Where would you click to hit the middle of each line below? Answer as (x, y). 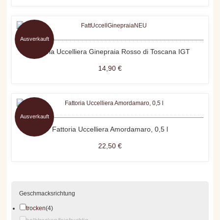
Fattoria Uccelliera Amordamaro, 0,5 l (110, 129)
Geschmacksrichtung (47, 194)
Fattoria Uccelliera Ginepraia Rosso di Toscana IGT (110, 52)
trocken (36, 208)
